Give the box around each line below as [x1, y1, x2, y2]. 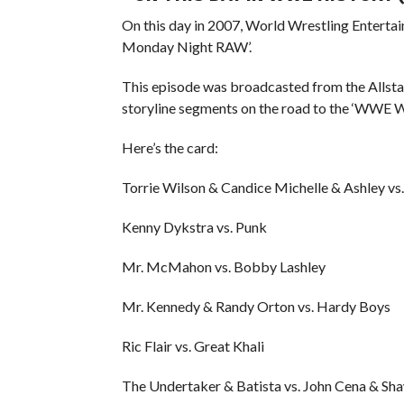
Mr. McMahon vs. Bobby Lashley [121, 257, 326, 275]
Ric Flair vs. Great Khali [121, 336, 264, 354]
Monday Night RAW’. [121, 37, 252, 55]
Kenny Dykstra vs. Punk [121, 217, 267, 235]
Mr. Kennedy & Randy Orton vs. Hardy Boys [121, 297, 390, 315]
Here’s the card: [121, 138, 218, 156]
